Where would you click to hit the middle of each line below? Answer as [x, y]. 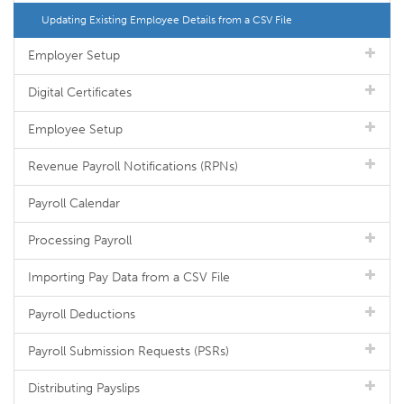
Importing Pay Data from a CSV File [129, 277]
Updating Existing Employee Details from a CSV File [167, 20]
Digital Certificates [80, 92]
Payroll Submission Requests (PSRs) [129, 351]
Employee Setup [75, 129]
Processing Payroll [80, 240]
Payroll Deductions [82, 314]
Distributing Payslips [84, 388]
